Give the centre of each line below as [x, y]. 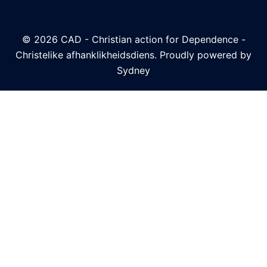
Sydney [133, 70]
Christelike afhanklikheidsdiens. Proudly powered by [133, 55]
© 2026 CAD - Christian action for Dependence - [133, 39]
